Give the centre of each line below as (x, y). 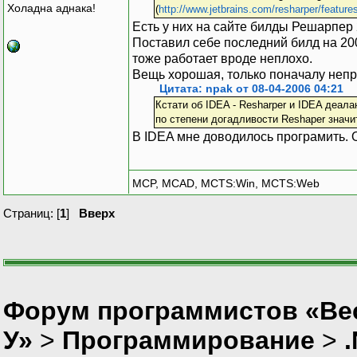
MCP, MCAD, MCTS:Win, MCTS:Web (226, 184)
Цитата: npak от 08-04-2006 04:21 (251, 88)
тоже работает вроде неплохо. (222, 58)
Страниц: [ (31, 213)
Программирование (188, 340)
